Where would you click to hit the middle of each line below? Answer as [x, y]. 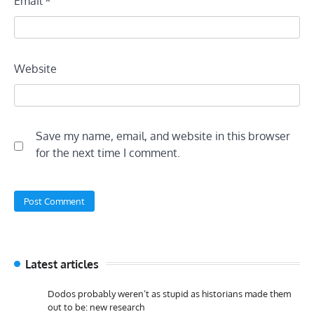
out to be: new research [96, 307]
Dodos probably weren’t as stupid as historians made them [169, 293]
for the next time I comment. [108, 153]
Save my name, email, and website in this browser [163, 136]
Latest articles [62, 264]
